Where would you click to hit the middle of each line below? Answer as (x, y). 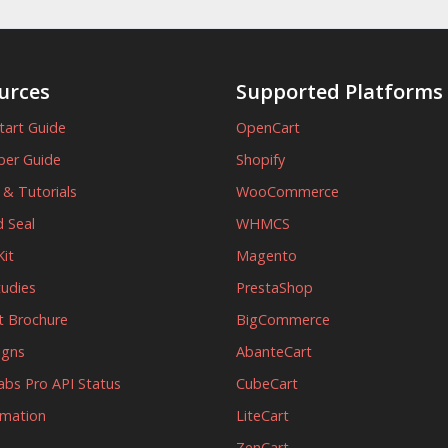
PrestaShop (274, 287)
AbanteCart (274, 351)
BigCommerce (283, 319)
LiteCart (262, 415)
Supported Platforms (339, 91)
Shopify (260, 159)
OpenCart (268, 127)
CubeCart (267, 383)
